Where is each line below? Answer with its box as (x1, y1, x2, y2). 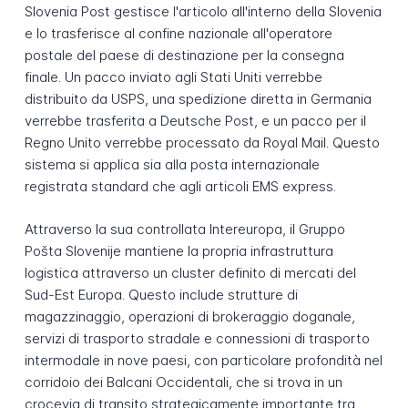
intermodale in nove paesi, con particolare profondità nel (24, 351, 382, 369)
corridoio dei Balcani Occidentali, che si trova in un (24, 372, 342, 391)
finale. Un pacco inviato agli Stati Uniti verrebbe (24, 68, 322, 87)
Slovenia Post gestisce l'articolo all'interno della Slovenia (24, 3, 382, 21)
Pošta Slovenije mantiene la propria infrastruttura (24, 241, 333, 260)
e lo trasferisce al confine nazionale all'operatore (24, 25, 332, 43)
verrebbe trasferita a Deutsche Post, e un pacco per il (24, 112, 366, 130)
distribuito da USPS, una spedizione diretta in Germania (24, 90, 372, 108)
